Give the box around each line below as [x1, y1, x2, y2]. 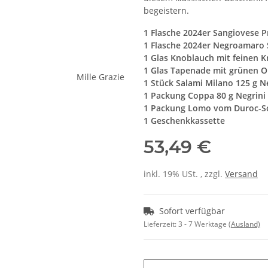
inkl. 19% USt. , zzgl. [144, 168, 225, 179]
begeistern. [144, 5, 189, 16]
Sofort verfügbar [159, 205, 225, 217]
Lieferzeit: [144, 219, 178, 229]
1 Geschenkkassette [144, 115, 225, 126]
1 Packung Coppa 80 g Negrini [144, 90, 266, 101]
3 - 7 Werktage [178, 219, 229, 229]
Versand [225, 168, 258, 179]
